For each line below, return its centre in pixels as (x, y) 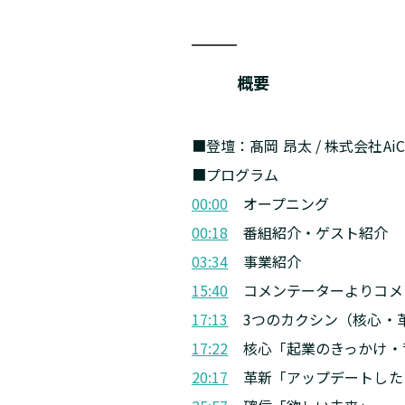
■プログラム (235, 174)
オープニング (279, 203)
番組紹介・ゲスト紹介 (308, 232)
